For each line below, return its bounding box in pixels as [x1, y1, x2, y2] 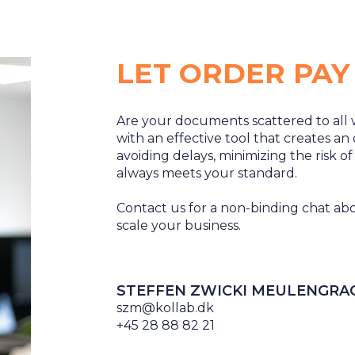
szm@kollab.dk [116, 300, 214, 315]
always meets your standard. [116, 166, 297, 181]
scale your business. [116, 218, 241, 233]
